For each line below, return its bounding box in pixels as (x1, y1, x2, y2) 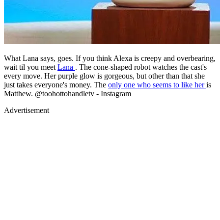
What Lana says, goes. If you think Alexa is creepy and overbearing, (4, 26, 216, 34)
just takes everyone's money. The (4, 52, 108, 61)
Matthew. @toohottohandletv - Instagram (4, 61, 131, 70)
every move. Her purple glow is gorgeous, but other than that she (4, 43, 205, 52)
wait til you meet (4, 34, 57, 43)
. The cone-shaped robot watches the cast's (75, 34, 207, 43)
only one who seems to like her (108, 52, 206, 61)
